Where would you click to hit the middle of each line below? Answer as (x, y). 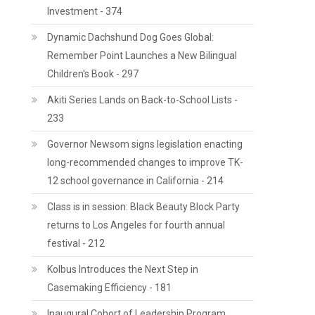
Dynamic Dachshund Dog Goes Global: (131, 37)
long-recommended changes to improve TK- (146, 162)
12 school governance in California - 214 (136, 181)
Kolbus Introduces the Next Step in (123, 269)
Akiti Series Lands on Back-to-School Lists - (143, 100)
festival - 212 (76, 243)
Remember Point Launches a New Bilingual (142, 56)
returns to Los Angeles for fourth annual (136, 225)
